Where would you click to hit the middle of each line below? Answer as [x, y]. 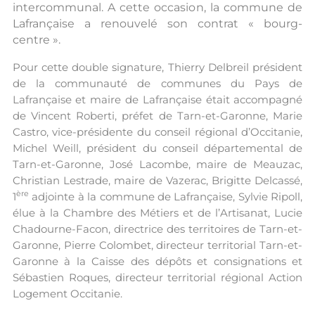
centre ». [36, 39]
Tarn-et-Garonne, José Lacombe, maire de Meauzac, [157, 164]
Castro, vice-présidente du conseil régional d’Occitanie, [157, 132]
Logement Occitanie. [67, 294]
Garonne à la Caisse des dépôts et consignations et [157, 261]
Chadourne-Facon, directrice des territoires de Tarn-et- [157, 229]
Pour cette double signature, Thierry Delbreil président [157, 67]
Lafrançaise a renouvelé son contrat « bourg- [157, 23]
